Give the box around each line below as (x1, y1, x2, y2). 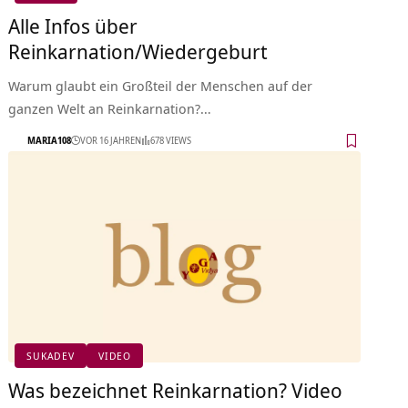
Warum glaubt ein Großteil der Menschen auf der (8, 76, 313, 95)
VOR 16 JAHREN (80, 134, 142, 148)
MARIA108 (27, 134, 72, 148)
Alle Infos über (8, 11, 138, 39)
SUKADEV (26, 349, 75, 363)
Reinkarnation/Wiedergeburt (8, 36, 269, 65)
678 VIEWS (150, 134, 192, 148)
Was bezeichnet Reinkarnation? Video (8, 375, 343, 403)
